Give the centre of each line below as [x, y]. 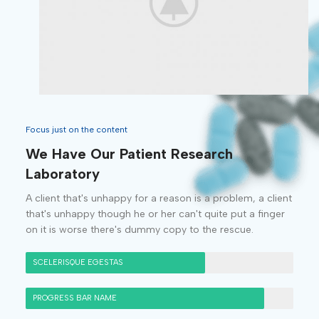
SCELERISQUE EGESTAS [78, 263]
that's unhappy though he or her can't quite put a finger [155, 214]
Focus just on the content [76, 130]
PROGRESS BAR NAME [74, 298]
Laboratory [62, 174]
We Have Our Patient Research [129, 154]
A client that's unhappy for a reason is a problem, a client [158, 199]
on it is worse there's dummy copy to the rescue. [139, 230]
